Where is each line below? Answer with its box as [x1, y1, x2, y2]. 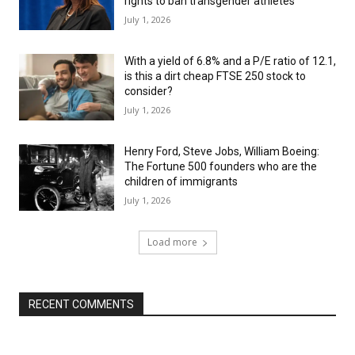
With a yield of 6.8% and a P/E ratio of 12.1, [124, 55, 336, 67]
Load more [147, 235, 197, 249]
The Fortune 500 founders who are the [124, 160, 317, 173]
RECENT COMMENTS [29, 298, 134, 311]
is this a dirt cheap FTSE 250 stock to [124, 70, 306, 82]
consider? [124, 85, 173, 97]
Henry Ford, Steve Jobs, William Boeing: [124, 145, 319, 158]
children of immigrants [124, 175, 238, 188]
